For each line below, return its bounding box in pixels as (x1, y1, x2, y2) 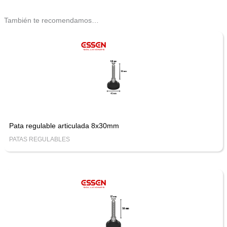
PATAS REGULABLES (9, 136, 70, 143)
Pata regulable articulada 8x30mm (9, 122, 119, 130)
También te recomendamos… (4, 16, 99, 24)
